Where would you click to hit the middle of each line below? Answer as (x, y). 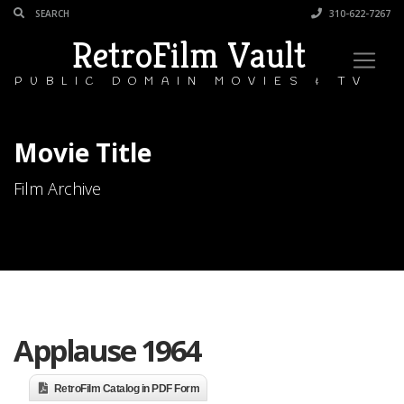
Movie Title (83, 152)
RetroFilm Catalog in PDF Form (126, 389)
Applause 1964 (107, 350)
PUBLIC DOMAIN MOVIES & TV (191, 82)
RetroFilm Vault (189, 55)
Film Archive (57, 188)
